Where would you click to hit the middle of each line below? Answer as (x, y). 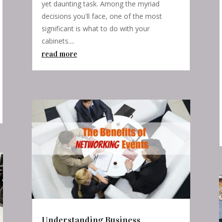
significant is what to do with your (95, 29)
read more (59, 54)
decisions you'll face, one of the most (102, 16)
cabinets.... (58, 41)
